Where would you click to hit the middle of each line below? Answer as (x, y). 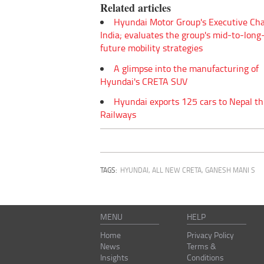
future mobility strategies (151, 47)
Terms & (202, 246)
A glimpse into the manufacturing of (186, 68)
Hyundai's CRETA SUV (144, 81)
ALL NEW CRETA (177, 170)
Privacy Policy (211, 235)
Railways (118, 115)
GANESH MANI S (230, 170)
